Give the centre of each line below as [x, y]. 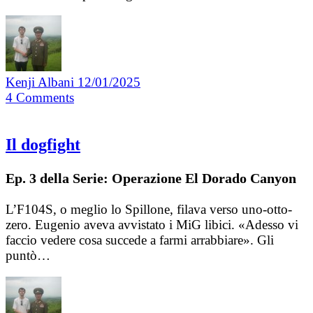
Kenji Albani [42, 82]
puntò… [28, 255]
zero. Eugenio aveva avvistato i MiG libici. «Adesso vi [152, 224]
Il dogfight [43, 144]
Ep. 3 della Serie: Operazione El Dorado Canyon [151, 178]
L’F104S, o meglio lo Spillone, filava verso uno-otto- [149, 209]
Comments [45, 98]
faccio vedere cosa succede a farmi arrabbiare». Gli [140, 240]
